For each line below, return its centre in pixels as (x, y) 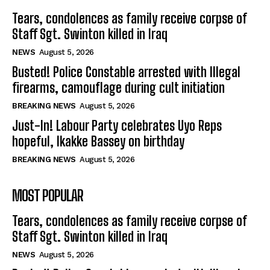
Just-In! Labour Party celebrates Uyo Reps (117, 126)
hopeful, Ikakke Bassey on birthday (98, 142)
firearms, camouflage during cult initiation (118, 88)
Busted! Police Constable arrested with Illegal (126, 72)
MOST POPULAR (48, 196)
